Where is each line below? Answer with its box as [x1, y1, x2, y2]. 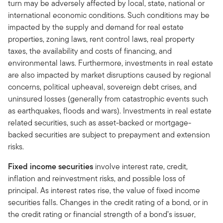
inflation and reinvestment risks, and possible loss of [8, 172, 185, 184]
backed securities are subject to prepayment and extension [8, 128, 210, 140]
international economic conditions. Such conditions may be [8, 9, 210, 21]
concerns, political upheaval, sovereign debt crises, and [8, 81, 197, 93]
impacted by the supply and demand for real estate [8, 21, 184, 33]
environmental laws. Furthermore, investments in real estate [8, 57, 213, 69]
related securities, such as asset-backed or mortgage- [8, 116, 191, 128]
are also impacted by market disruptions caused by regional [8, 69, 211, 81]
